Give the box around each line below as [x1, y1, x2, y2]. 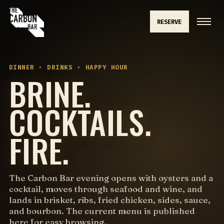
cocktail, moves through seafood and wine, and [8, 184, 202, 194]
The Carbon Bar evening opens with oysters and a [8, 173, 213, 183]
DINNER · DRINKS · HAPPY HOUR [8, 63, 128, 71]
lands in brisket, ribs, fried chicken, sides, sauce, [8, 195, 210, 205]
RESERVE [157, 17, 182, 25]
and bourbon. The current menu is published [8, 206, 195, 216]
